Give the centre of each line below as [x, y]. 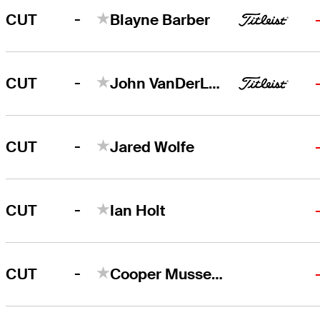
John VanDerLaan [215, 83]
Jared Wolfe [152, 146]
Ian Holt [138, 210]
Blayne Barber [160, 19]
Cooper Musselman [217, 274]
